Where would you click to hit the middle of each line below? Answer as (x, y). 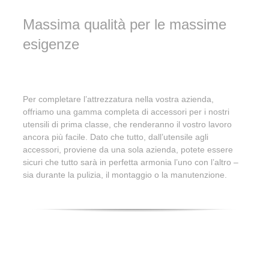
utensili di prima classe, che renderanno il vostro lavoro (127, 125)
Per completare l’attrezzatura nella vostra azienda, (118, 99)
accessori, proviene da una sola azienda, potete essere (128, 150)
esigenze (51, 44)
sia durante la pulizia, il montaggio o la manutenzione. (125, 175)
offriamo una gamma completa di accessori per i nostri (126, 112)
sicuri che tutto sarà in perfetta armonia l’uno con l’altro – (131, 162)
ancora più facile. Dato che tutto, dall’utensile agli (116, 137)
